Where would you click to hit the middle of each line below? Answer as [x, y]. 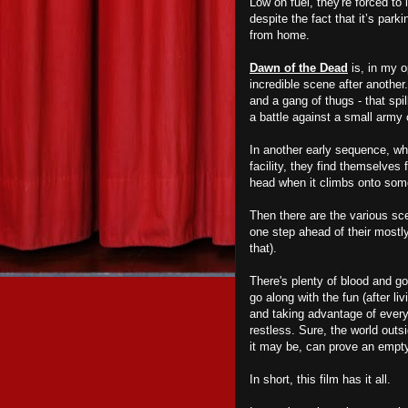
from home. [281, 35]
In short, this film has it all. [322, 379]
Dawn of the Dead [299, 68]
